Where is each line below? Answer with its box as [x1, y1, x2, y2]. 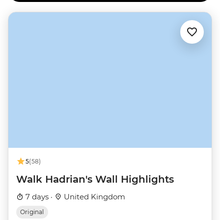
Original [20, 208, 44, 216]
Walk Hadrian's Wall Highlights [16, 173, 174, 186]
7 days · [24, 192, 55, 202]
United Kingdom [62, 192, 125, 202]
